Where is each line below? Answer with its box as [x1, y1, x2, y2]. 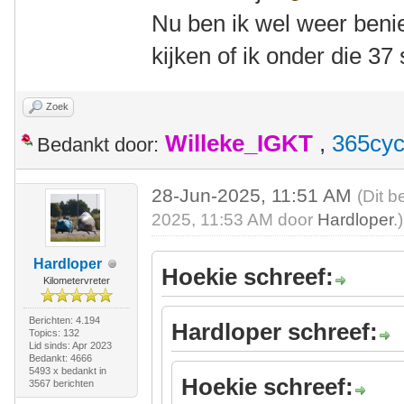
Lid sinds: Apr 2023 [28, 340, 112, 351]
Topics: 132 [28, 327, 79, 338]
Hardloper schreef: [171, 318, 379, 345]
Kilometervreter [42, 275, 110, 286]
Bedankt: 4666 [28, 353, 92, 363]
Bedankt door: [37, 133, 159, 156]
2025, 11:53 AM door [151, 210, 318, 229]
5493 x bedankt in [28, 365, 106, 376]
